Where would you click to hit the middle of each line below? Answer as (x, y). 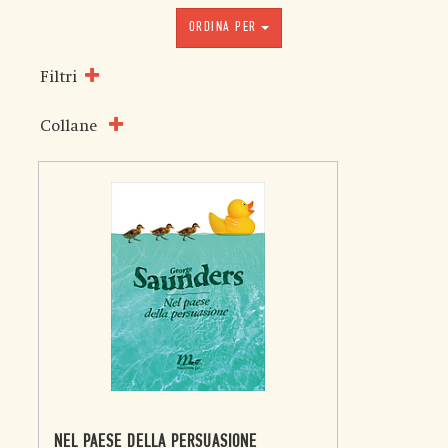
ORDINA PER (222, 27)
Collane (68, 126)
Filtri (58, 77)
